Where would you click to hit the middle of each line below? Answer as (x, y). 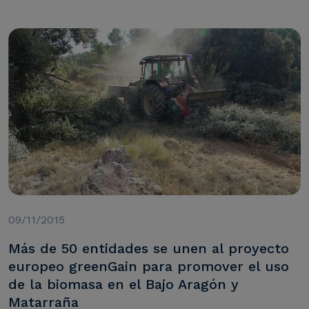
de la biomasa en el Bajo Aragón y (123, 285)
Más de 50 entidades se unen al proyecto (149, 249)
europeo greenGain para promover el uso (149, 267)
